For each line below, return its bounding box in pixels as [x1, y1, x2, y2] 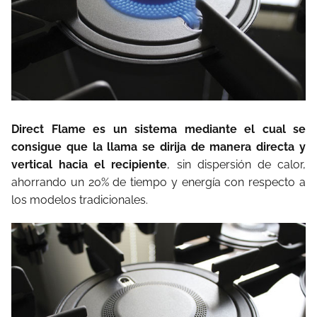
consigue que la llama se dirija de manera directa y [11, 139, 306, 154]
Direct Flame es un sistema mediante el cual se [11, 122, 306, 136]
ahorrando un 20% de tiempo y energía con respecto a [11, 175, 306, 189]
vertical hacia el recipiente [11, 157, 168, 171]
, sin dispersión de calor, [167, 157, 306, 171]
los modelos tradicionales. [11, 192, 148, 207]
